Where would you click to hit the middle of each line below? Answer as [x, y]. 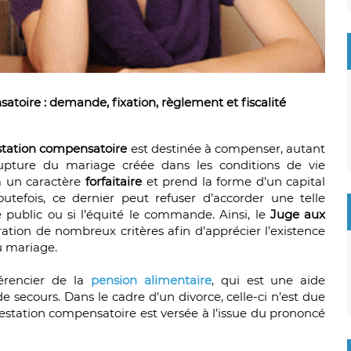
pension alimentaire [147, 280]
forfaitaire [116, 182]
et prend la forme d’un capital [236, 182]
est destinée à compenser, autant [226, 149]
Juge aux [295, 215]
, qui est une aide [268, 280]
